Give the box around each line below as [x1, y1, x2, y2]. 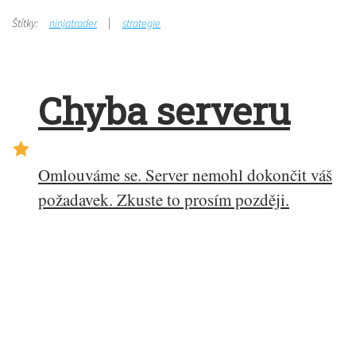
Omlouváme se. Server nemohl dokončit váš [38, 164, 332, 187]
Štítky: [12, 15, 38, 30]
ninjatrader [49, 15, 97, 30]
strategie [122, 15, 161, 30]
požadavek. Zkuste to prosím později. [38, 188, 289, 211]
